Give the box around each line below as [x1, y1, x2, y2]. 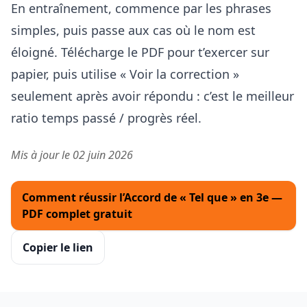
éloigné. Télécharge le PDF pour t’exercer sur [11, 44, 269, 61]
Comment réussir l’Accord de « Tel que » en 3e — [22, 190, 282, 206]
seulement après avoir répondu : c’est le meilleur [11, 88, 294, 105]
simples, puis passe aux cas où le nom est [11, 22, 256, 39]
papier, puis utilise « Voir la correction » [11, 66, 239, 83]
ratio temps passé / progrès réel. [11, 110, 201, 127]
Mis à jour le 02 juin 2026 [11, 147, 133, 163]
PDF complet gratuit [22, 206, 132, 222]
